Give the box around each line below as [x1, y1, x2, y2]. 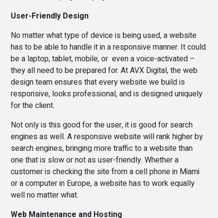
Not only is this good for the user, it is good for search [11, 119, 193, 131]
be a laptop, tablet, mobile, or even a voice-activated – [11, 53, 196, 65]
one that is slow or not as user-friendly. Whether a [11, 154, 179, 166]
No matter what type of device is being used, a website [11, 29, 197, 41]
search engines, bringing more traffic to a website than [11, 142, 193, 154]
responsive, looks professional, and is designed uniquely [11, 88, 203, 100]
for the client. [11, 99, 57, 111]
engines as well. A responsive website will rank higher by [11, 130, 203, 143]
